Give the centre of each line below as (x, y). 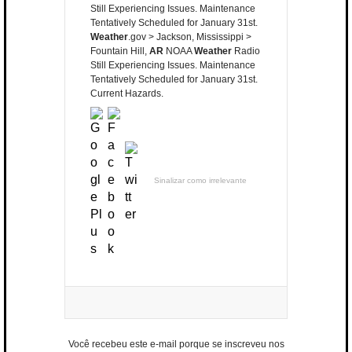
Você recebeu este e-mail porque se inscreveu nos (176, 345)
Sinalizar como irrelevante (200, 181)
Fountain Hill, (120, 51)
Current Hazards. (127, 94)
